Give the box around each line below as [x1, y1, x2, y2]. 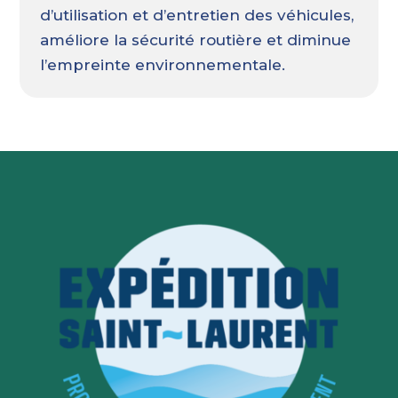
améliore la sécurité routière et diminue [39, 31, 351, 50]
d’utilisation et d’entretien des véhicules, [39, 6, 354, 25]
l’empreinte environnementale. [39, 56, 285, 75]
